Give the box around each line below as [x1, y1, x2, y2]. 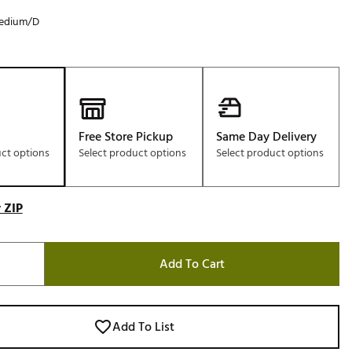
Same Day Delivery [215, 126, 317, 147]
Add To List [112, 317, 174, 337]
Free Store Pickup [79, 126, 174, 147]
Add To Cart [159, 254, 225, 274]
